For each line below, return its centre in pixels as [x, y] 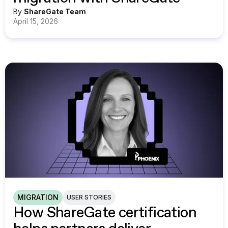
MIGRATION [38, 197]
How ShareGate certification [105, 213]
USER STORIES [89, 197]
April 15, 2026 [36, 21]
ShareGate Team [55, 12]
